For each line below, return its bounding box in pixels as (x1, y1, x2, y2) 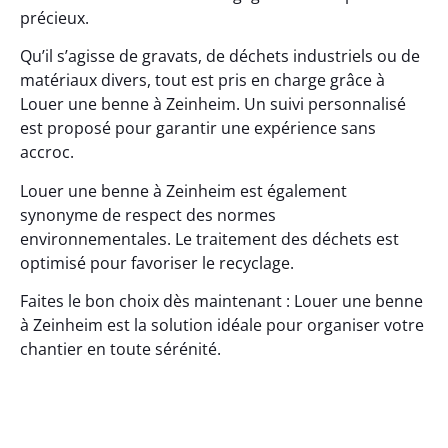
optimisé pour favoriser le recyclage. (20, 251, 294, 274)
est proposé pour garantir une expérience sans (20, 117, 376, 140)
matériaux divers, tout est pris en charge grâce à (20, 69, 385, 92)
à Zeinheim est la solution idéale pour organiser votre (20, 314, 424, 337)
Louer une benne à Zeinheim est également (20, 179, 347, 202)
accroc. (20, 141, 74, 164)
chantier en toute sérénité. (20, 338, 221, 361)
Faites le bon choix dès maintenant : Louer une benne (20, 290, 423, 313)
